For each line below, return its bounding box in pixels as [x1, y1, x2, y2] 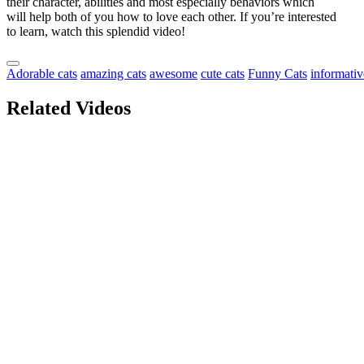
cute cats [201, 67, 245, 80]
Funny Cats [248, 67, 307, 80]
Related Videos [6, 97, 131, 119]
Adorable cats [6, 67, 77, 80]
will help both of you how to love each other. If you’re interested [6, 10, 336, 24]
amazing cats [80, 67, 146, 80]
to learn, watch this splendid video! [6, 24, 185, 38]
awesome [149, 67, 197, 80]
